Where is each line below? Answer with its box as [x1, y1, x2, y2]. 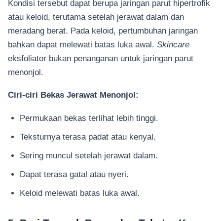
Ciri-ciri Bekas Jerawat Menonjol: [8, 90, 139, 100]
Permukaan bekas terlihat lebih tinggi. [20, 113, 158, 122]
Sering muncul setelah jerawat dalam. [20, 150, 158, 160]
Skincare [157, 40, 189, 49]
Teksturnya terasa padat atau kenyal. [20, 132, 156, 141]
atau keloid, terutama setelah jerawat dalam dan [8, 12, 184, 21]
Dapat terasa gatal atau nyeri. [20, 169, 129, 179]
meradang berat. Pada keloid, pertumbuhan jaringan [8, 26, 198, 35]
